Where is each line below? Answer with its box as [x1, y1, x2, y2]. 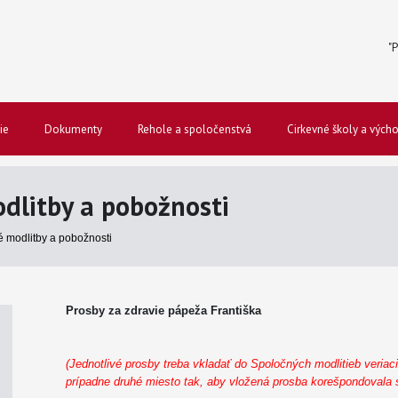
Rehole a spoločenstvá [138, 122, 251, 137]
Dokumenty [44, 122, 102, 137]
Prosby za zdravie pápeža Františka [66, 304, 261, 317]
